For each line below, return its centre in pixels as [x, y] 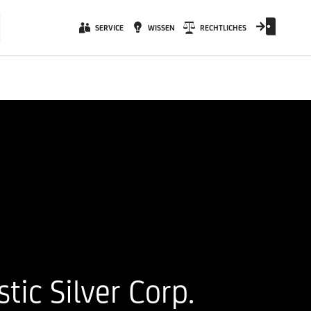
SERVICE [109, 28]
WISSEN [161, 28]
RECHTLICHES [223, 28]
